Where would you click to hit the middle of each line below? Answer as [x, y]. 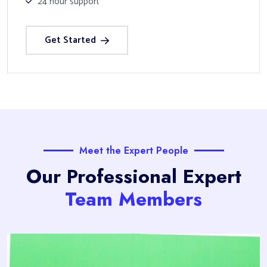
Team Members [133, 199]
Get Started [70, 40]
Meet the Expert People [133, 150]
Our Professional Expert [133, 176]
